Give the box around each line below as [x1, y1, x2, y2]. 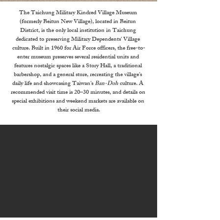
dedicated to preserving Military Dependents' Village [16, 34, 141, 45]
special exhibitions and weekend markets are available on [11, 96, 146, 107]
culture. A [118, 79, 145, 89]
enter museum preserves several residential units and [17, 52, 140, 63]
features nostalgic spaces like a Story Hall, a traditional [14, 61, 143, 72]
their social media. [57, 105, 100, 116]
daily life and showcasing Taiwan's [12, 79, 95, 89]
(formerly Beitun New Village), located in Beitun [20, 17, 137, 27]
